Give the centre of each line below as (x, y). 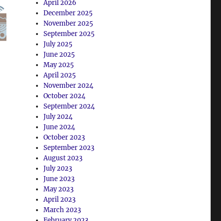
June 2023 (59, 179)
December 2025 (68, 13)
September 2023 (69, 147)
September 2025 (69, 34)
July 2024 (58, 116)
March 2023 (62, 210)
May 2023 (59, 189)
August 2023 (63, 158)
